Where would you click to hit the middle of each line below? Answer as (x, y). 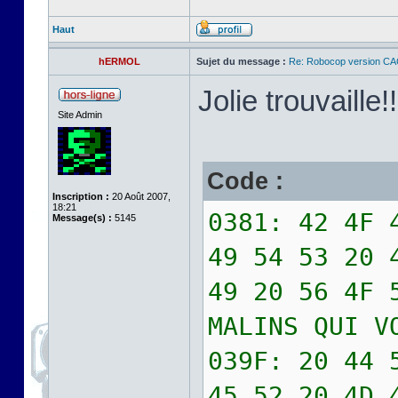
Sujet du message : (241, 61)
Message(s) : (82, 218)
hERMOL (119, 61)
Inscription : (81, 196)
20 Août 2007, (140, 196)
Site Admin (80, 115)
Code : (245, 181)
